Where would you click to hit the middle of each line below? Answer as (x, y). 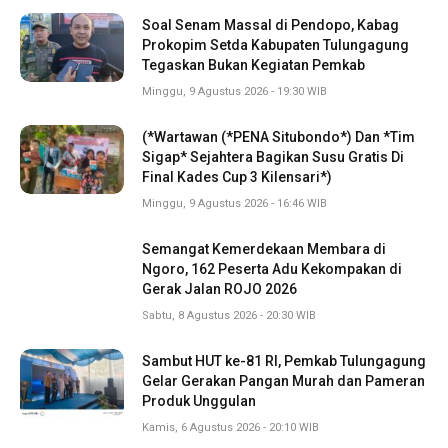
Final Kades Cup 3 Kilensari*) (237, 176)
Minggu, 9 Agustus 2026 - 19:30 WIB (234, 91)
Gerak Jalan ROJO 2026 (219, 288)
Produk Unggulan (199, 400)
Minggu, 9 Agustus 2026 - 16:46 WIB (234, 203)
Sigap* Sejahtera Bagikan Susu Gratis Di (273, 156)
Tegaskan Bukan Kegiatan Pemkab (253, 64)
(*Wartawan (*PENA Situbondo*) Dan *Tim (278, 136)
